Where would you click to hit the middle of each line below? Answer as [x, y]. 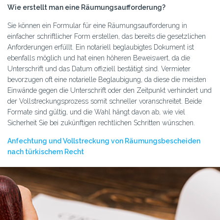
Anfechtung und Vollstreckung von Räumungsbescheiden [104, 141]
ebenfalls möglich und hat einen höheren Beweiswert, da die [99, 58]
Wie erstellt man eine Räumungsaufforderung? [86, 7]
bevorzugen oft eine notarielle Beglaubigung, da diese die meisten [107, 80]
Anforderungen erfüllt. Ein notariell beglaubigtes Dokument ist [101, 47]
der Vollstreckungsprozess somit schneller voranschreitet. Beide [105, 101]
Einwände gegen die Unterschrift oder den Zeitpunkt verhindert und [110, 90]
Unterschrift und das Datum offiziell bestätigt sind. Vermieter [99, 69]
